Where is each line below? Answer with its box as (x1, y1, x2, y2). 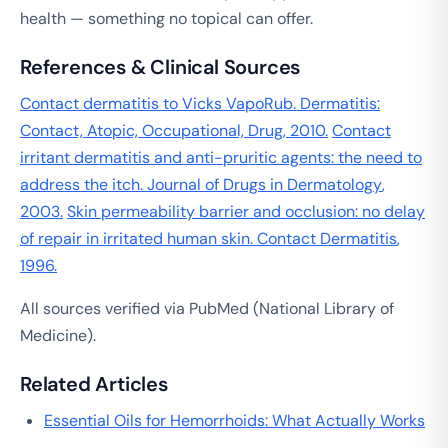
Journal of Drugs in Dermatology (147, 173, 382, 195)
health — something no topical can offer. (20, 7, 313, 29)
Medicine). (20, 324, 96, 346)
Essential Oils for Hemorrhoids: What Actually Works (44, 409, 425, 431)
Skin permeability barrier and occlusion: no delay (67, 200, 425, 222)
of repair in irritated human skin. (20, 227, 257, 249)
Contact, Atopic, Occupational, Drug (20, 119, 283, 141)
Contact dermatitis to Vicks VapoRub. (20, 92, 300, 114)
